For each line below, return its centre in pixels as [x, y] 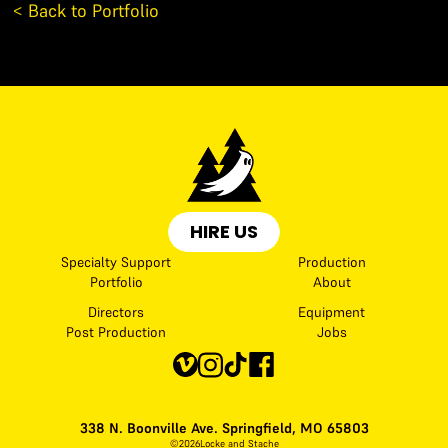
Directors [116, 311]
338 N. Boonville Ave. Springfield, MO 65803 [224, 427]
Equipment [332, 311]
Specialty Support [116, 261]
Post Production [116, 331]
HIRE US [224, 231]
